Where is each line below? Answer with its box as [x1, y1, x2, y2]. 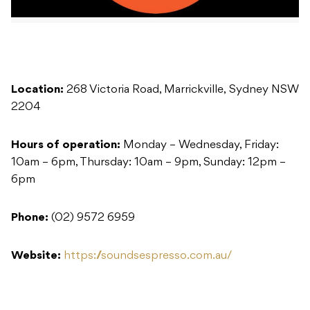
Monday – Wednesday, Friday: [120, 140, 279, 152]
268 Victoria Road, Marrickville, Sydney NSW [64, 84, 299, 96]
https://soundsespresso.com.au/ [64, 250, 232, 262]
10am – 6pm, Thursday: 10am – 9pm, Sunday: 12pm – [11, 157, 286, 169]
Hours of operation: [11, 140, 120, 152]
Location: [11, 84, 64, 96]
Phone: [11, 212, 48, 224]
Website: [11, 250, 64, 262]
